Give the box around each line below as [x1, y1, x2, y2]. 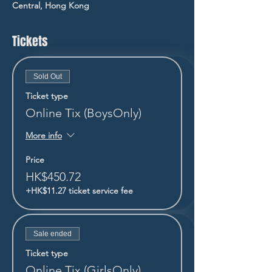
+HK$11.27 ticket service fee [25, 185, 133, 196]
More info [25, 130, 62, 141]
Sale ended [33, 229, 72, 238]
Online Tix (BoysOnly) [25, 105, 141, 120]
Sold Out [33, 72, 62, 81]
